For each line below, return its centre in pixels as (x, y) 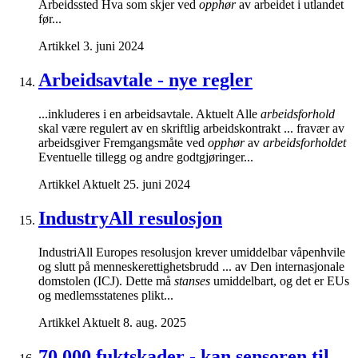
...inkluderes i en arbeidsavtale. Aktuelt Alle (149, 113)
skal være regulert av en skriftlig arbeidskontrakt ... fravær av (191, 128)
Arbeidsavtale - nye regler (145, 80)
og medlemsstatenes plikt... (106, 295)
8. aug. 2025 (155, 322)
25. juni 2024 (157, 184)
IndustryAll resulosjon (130, 218)
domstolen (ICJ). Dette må (106, 280)
